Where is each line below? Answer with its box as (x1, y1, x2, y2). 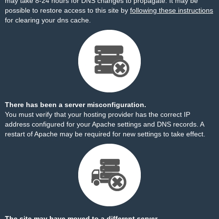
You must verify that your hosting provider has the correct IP (5, 110, 190, 118)
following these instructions (130, 6, 213, 14)
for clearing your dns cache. (5, 16, 91, 24)
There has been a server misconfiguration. (5, 101, 146, 109)
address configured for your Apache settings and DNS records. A (5, 120, 204, 128)
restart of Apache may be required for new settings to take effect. (5, 130, 205, 138)
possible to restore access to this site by (5, 6, 130, 14)
